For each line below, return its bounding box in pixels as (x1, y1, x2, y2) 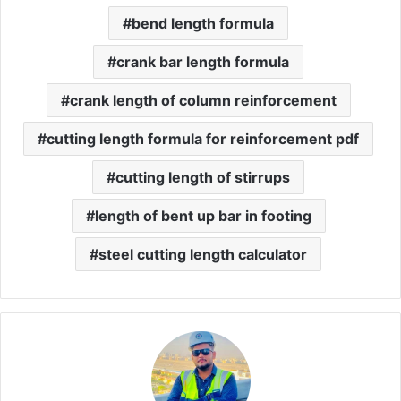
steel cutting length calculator (98, 245, 307, 263)
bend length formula (132, 14, 274, 32)
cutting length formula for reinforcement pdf (47, 130, 359, 148)
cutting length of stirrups (115, 168, 290, 186)
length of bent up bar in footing (94, 207, 311, 225)
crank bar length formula (116, 53, 289, 71)
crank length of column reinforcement (69, 91, 337, 109)
